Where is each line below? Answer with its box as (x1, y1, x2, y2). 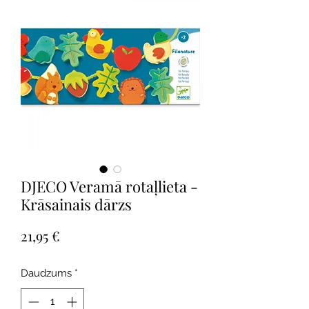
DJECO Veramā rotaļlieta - (21, 176, 198, 197)
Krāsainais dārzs (21, 194, 132, 215)
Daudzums (21, 267, 72, 279)
